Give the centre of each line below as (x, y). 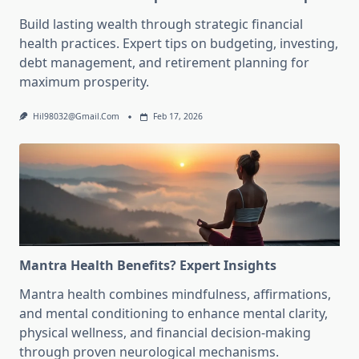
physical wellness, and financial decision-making (165, 332)
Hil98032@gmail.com (76, 117)
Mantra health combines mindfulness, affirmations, (175, 294)
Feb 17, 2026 (177, 117)
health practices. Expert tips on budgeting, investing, (179, 44)
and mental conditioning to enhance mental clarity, (173, 313)
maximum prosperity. (84, 82)
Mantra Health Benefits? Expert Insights (148, 265)
